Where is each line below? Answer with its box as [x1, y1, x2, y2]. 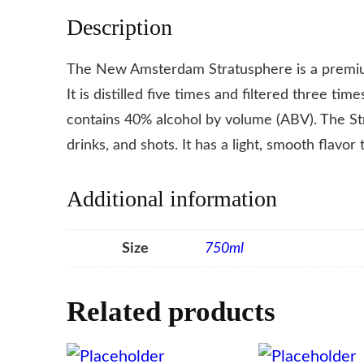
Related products [66, 296, 275, 328]
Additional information [66, 185, 277, 211]
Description [66, 14, 172, 40]
